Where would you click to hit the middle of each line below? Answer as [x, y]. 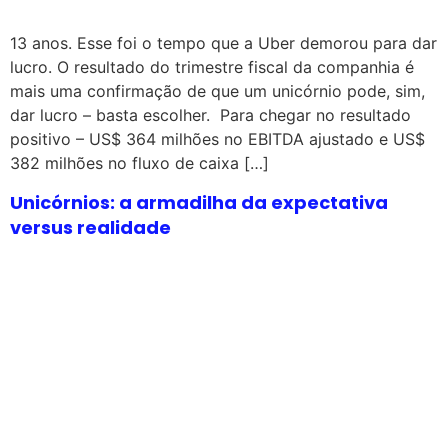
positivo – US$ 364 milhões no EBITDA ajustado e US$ [217, 139]
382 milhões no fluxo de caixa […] [139, 163]
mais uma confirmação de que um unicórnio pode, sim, [217, 91]
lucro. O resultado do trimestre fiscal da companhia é [212, 67]
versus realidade [90, 227]
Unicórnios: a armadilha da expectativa [199, 202]
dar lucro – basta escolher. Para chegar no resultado [210, 115]
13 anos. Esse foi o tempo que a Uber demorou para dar [223, 43]
